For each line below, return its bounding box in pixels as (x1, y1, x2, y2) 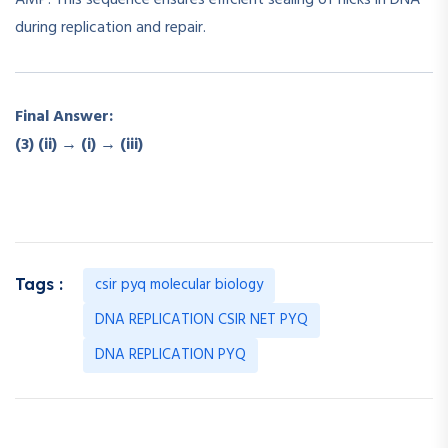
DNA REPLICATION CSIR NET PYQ (95, 307, 308, 332)
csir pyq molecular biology (95, 272, 263, 297)
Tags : (15, 273, 63, 294)
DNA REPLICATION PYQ (95, 342, 246, 367)
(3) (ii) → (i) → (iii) (15, 131, 143, 158)
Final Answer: (15, 103, 113, 130)
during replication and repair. (15, 14, 206, 41)
